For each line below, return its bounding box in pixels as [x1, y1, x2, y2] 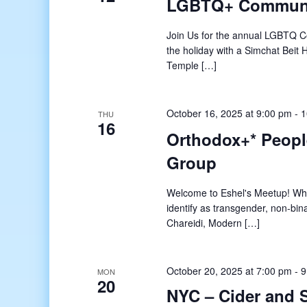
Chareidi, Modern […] [167, 216, 260, 230]
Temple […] [167, 58, 217, 72]
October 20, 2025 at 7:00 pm [167, 264, 293, 278]
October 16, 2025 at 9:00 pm [167, 106, 293, 120]
